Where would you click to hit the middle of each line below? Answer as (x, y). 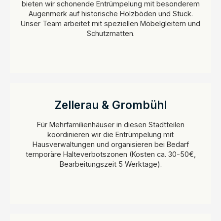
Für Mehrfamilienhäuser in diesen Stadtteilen (110, 124)
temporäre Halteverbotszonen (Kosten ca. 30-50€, (110, 154)
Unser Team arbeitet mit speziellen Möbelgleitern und (110, 23)
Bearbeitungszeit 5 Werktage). (110, 164)
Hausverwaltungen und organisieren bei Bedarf (110, 144)
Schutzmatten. (110, 33)
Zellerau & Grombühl (110, 105)
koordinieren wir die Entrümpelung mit (110, 134)
